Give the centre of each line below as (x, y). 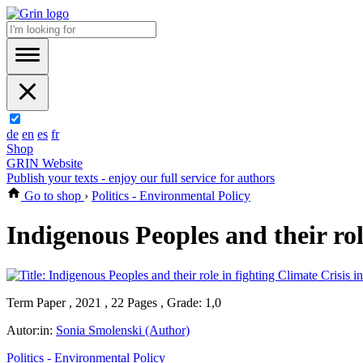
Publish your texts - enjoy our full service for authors (141, 178)
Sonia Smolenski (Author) (123, 330)
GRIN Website (45, 163)
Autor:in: (31, 330)
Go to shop (53, 196)
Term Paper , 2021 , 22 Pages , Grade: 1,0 (114, 302)
